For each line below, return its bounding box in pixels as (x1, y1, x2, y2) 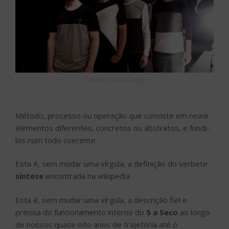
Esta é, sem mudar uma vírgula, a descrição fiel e (15, 194, 187, 205)
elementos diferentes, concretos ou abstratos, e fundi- (15, 122, 210, 133)
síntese (15, 171, 43, 181)
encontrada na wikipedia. (43, 171, 131, 181)
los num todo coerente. (15, 134, 97, 145)
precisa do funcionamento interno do (15, 207, 146, 217)
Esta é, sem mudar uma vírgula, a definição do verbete (15, 158, 208, 169)
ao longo (178, 207, 210, 217)
